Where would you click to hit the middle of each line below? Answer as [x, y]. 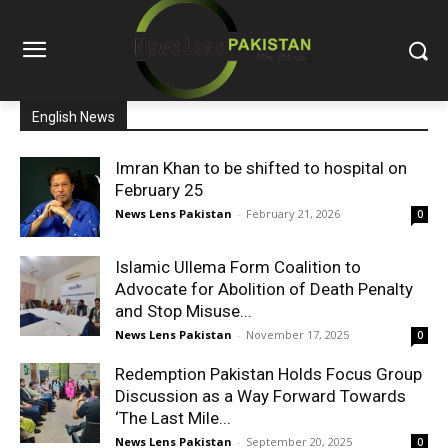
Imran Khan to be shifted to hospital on [261, 168]
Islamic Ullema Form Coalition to [238, 267]
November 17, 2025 [297, 335]
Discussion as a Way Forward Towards [260, 396]
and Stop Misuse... [183, 311]
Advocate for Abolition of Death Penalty [264, 289]
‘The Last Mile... [173, 418]
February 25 [159, 190]
